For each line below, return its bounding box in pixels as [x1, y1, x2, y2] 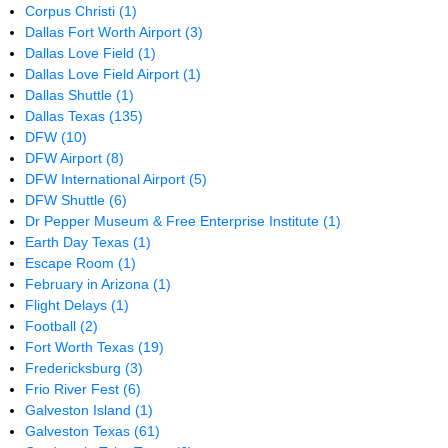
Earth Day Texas [25, 234, 134, 250]
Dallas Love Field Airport [25, 66, 184, 82]
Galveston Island [25, 402, 136, 418]
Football [25, 318, 81, 334]
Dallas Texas [25, 108, 110, 124]
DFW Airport [25, 150, 107, 166]
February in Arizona [25, 276, 154, 292]
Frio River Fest [25, 381, 124, 397]
